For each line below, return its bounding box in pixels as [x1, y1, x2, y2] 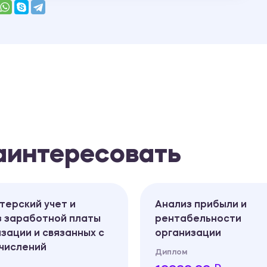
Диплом [155, 248, 187, 256]
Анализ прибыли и [155, 200, 247, 210]
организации [155, 228, 221, 238]
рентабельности [155, 214, 241, 224]
